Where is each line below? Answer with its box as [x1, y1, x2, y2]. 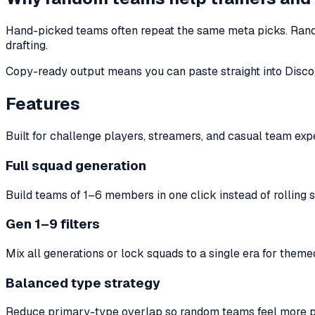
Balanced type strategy [6, 274, 160, 292]
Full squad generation [6, 156, 146, 174]
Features [6, 93, 80, 115]
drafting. [6, 38, 48, 53]
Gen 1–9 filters [6, 215, 100, 233]
